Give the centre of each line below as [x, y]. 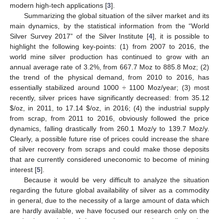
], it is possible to [181, 36]
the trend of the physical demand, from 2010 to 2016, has [109, 77]
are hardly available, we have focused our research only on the [109, 210]
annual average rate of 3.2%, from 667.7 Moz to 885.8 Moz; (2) [109, 67]
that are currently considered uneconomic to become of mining [109, 159]
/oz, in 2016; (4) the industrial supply [150, 108]
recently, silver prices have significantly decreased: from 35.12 [109, 98]
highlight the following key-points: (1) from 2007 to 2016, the [109, 46]
